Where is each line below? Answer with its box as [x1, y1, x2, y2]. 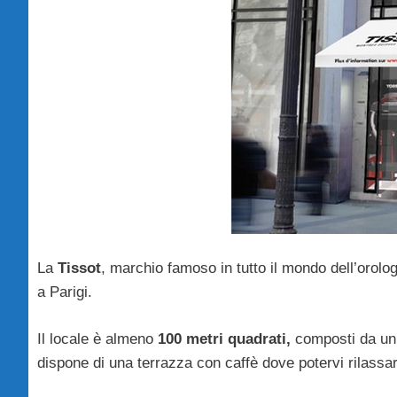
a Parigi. [37, 284, 92, 301]
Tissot [58, 260, 101, 277]
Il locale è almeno [37, 330, 158, 347]
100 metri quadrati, [158, 330, 291, 347]
